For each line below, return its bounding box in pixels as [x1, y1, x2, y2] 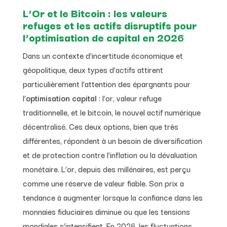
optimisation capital [25, 91, 97, 104]
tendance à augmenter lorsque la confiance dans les [22, 191, 203, 203]
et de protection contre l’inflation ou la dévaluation [22, 148, 197, 161]
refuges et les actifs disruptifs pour [22, 16, 197, 33]
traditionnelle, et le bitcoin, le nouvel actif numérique [22, 105, 201, 118]
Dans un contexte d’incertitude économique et [22, 49, 183, 61]
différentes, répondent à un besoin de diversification [22, 134, 202, 146]
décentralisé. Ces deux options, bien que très [22, 120, 178, 132]
